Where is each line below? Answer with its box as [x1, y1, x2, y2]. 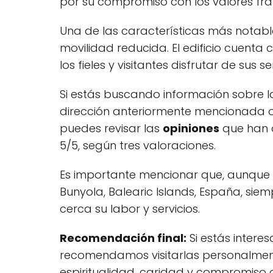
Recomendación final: [60, 230, 186, 246]
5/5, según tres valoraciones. [60, 138, 216, 154]
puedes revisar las [60, 121, 163, 136]
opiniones [163, 121, 219, 136]
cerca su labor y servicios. [60, 201, 200, 217]
